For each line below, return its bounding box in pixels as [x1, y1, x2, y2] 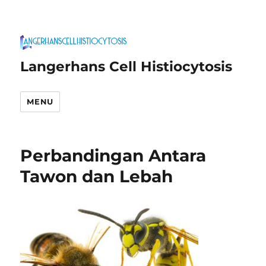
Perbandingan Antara [20, 145, 207, 166]
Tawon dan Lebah [20, 166, 173, 186]
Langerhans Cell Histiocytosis [20, 58, 233, 75]
